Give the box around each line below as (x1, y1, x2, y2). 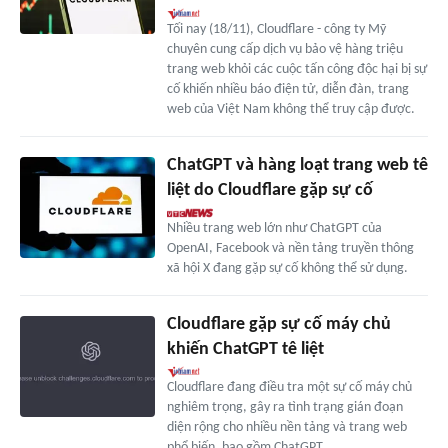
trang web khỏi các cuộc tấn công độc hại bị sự (166, 62, 427, 78)
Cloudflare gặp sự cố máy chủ (166, 315, 391, 335)
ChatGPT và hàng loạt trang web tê (166, 156, 428, 176)
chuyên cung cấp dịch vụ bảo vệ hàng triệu (166, 42, 403, 58)
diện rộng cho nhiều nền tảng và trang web (166, 420, 407, 436)
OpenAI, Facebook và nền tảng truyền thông (166, 241, 414, 257)
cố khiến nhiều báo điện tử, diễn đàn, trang (166, 82, 409, 98)
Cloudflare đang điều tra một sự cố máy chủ (166, 380, 412, 396)
